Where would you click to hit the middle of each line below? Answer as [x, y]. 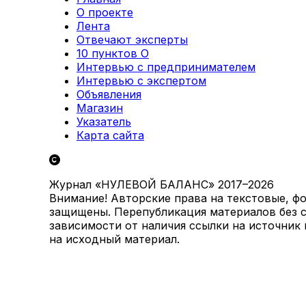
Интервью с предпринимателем [166, 67]
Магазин [100, 108]
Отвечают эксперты [132, 39]
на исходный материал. [114, 239]
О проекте [105, 12]
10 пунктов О [113, 53]
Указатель [104, 121]
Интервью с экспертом [141, 80]
